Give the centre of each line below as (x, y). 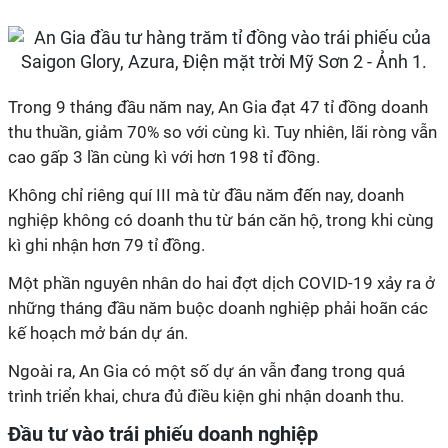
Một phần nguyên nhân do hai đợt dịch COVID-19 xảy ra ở (221, 283)
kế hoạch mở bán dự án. (98, 333)
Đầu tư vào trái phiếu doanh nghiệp (163, 434)
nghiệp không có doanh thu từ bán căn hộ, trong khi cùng (221, 220)
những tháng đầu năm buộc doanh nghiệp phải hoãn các (218, 308)
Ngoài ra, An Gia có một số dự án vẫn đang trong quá (206, 371)
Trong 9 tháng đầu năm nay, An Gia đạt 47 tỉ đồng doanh (218, 107)
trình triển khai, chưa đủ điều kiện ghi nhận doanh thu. (206, 396)
